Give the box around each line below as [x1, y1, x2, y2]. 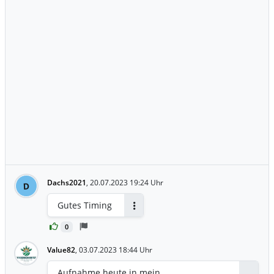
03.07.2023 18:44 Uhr [79, 245, 152, 256]
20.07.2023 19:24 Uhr [90, 177, 163, 188]
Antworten [133, 210, 169, 221]
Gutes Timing [57, 199, 112, 212]
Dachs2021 [47, 177, 86, 188]
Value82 [47, 245, 75, 256]
